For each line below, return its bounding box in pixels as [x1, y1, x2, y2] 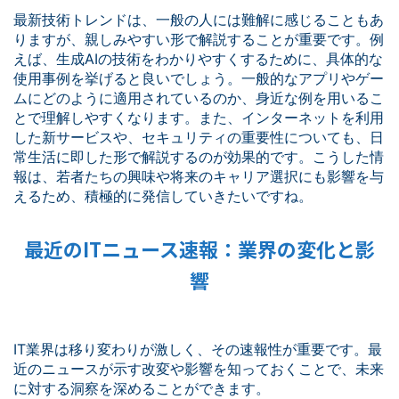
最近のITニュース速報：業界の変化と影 [24, 234, 375, 263]
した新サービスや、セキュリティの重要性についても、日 [13, 128, 384, 146]
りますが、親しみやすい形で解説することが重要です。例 [13, 30, 384, 48]
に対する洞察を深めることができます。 [13, 379, 270, 397]
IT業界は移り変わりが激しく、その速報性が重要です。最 [13, 340, 382, 358]
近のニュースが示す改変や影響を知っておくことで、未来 [13, 360, 384, 378]
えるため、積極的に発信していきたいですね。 [13, 187, 313, 205]
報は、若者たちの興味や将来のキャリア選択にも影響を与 [13, 167, 384, 185]
